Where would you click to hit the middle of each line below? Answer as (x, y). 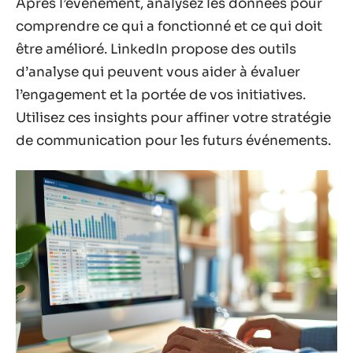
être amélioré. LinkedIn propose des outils (156, 49)
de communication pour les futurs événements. (173, 141)
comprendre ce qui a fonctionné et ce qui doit (169, 26)
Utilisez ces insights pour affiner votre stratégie (173, 118)
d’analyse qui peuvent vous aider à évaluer (158, 72)
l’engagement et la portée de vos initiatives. (161, 95)
